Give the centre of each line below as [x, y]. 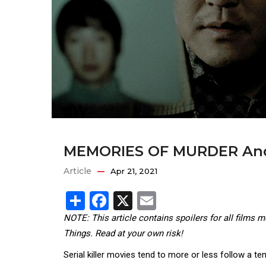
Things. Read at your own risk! [123, 234]
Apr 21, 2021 [134, 171]
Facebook [148, 199]
